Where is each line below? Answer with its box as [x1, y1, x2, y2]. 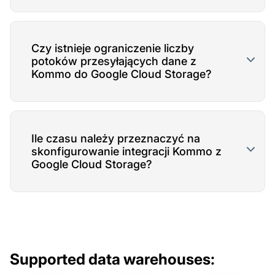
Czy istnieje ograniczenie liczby [31, 42, 194, 55]
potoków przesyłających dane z [31, 55, 196, 68]
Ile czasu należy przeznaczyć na [31, 131, 200, 145]
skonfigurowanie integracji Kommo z [31, 144, 222, 158]
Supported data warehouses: [10, 249, 215, 268]
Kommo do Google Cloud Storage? [31, 68, 212, 81]
